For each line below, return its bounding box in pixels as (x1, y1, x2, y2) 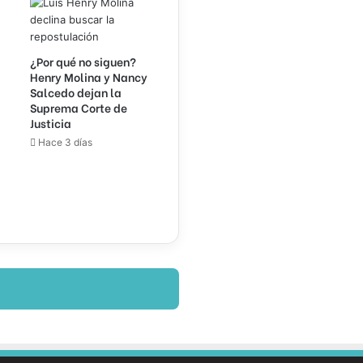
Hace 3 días (37, 136, 92, 149)
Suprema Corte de (29, 99, 127, 117)
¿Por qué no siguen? (29, 53, 136, 70)
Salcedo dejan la (29, 83, 122, 101)
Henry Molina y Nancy (29, 68, 147, 86)
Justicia (29, 114, 71, 132)
